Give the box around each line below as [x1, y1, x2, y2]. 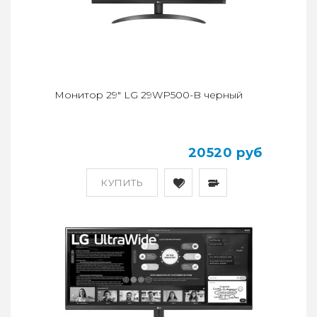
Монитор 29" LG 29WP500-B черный [54, 88, 243, 102]
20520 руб [188, 145, 263, 161]
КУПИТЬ [101, 177, 143, 189]
